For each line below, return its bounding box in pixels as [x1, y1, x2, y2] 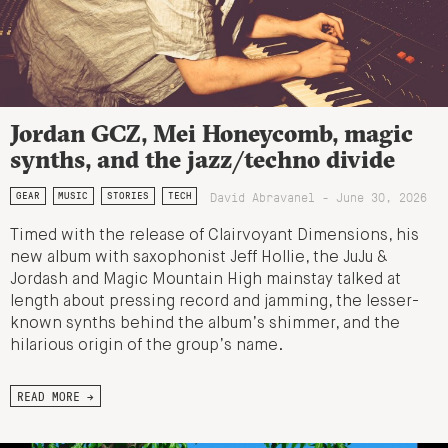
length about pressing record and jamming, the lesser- [10, 294, 419, 311]
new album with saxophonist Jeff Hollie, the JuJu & [10, 250, 388, 267]
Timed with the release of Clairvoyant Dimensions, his [10, 228, 419, 245]
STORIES [106, 189, 149, 203]
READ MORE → [17, 388, 94, 405]
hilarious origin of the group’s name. [10, 338, 283, 355]
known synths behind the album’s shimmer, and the [10, 316, 400, 333]
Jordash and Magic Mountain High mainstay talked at [10, 272, 401, 289]
